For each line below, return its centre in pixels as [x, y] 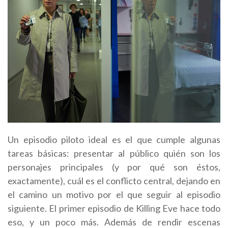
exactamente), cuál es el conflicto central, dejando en [114, 180]
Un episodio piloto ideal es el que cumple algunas [114, 139]
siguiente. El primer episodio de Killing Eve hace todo [114, 208]
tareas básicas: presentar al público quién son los [114, 153]
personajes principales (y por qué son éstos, [114, 167]
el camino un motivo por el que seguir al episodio [114, 194]
